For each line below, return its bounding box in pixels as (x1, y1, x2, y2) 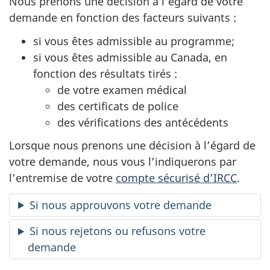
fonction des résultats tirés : (33, 66, 177, 81)
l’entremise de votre (9, 171, 116, 186)
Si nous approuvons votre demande (30, 197, 212, 212)
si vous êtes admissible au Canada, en (33, 49, 227, 64)
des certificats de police (57, 98, 178, 113)
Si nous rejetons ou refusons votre (30, 224, 206, 239)
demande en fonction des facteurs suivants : (9, 10, 236, 25)
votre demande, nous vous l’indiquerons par (9, 154, 236, 169)
